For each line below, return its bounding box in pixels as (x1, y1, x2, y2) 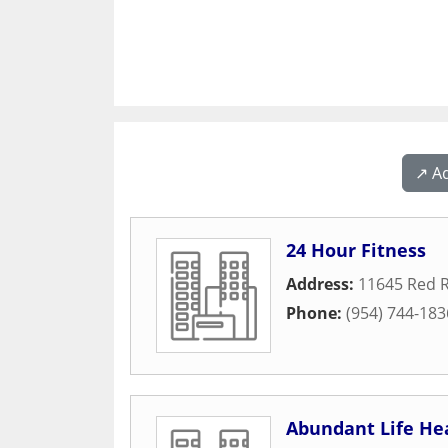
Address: (286, 273, 358, 295)
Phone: (286, 302, 346, 324)
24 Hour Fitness (286, 238, 426, 262)
